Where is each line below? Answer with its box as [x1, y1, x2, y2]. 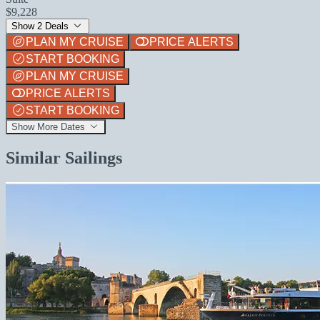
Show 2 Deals [11, 20, 71, 31]
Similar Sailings [6, 148, 122, 167]
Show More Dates [11, 121, 88, 132]
